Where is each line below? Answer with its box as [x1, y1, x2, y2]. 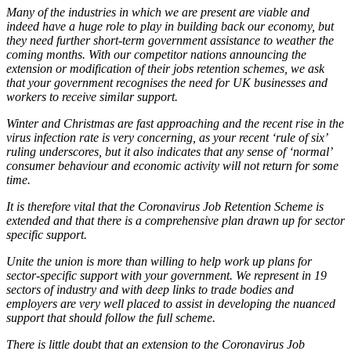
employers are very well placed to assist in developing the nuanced [6, 296, 335, 310]
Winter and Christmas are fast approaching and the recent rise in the [6, 116, 344, 130]
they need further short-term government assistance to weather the [6, 33, 334, 47]
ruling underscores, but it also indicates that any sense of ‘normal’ [6, 144, 331, 158]
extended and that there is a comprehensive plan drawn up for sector [6, 213, 345, 227]
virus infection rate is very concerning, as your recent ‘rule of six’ [6, 130, 327, 144]
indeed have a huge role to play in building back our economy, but [6, 19, 334, 33]
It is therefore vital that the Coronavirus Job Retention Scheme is [6, 199, 324, 213]
